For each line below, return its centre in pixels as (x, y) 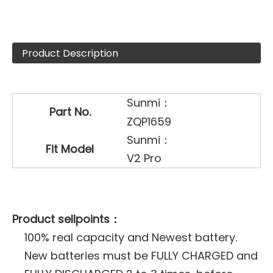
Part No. (70, 112)
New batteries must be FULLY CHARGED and (141, 256)
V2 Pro (144, 158)
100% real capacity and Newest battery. (131, 237)
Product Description (70, 53)
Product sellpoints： (66, 219)
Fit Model (70, 149)
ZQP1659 (149, 122)
